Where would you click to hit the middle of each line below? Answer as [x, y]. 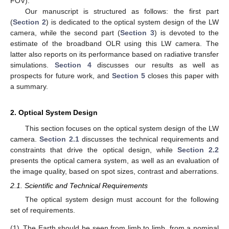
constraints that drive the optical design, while [94, 150]
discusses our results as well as [155, 65]
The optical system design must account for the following [122, 200]
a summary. [29, 86]
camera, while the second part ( [65, 32]
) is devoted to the [187, 32]
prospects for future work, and [61, 75]
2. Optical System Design [54, 112]
